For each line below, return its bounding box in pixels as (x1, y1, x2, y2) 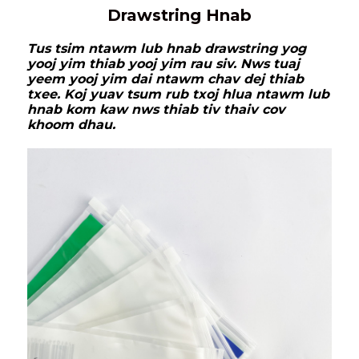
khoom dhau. (27, 117, 115, 133)
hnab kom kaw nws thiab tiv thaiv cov (27, 102, 285, 118)
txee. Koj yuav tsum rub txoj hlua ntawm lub (27, 87, 329, 103)
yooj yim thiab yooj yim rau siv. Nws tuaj (27, 56, 300, 72)
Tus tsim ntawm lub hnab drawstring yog (27, 41, 306, 57)
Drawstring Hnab (107, 6, 252, 26)
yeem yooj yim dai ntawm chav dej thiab (27, 71, 304, 87)
